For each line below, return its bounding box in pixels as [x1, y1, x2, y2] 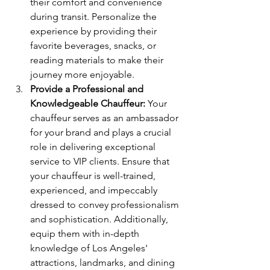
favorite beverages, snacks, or [30, 39, 159, 51]
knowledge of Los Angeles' [30, 242, 150, 254]
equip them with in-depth [30, 227, 142, 239]
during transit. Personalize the [30, 10, 159, 22]
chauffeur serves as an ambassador [30, 111, 181, 124]
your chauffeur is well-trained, [30, 169, 158, 181]
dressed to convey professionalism [30, 198, 181, 210]
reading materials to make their [30, 54, 166, 66]
